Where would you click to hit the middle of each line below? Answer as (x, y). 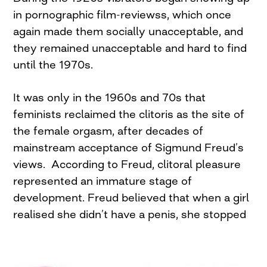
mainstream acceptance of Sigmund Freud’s (129, 148)
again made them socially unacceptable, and (128, 31)
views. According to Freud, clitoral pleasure (127, 164)
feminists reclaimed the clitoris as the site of (129, 114)
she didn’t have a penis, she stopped (152, 214)
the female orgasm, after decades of (108, 131)
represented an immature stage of (103, 181)
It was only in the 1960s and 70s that (110, 97)
